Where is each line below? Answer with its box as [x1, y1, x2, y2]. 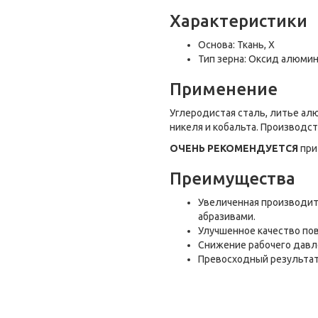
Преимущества [170, 169, 295, 188]
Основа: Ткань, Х [198, 39, 275, 50]
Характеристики [170, 11, 307, 31]
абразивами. [198, 211, 256, 222]
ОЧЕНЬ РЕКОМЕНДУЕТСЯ [170, 143, 298, 154]
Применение [170, 79, 278, 99]
